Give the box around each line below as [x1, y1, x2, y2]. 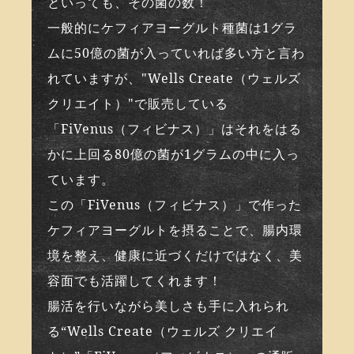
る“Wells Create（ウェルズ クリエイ [47, 322, 279, 341]
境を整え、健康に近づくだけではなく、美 [47, 247, 303, 265]
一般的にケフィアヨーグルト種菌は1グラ [47, 19, 298, 37]
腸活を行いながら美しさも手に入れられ [47, 297, 290, 315]
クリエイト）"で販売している [47, 95, 229, 113]
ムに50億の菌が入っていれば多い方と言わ [47, 44, 306, 62]
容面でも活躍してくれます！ [47, 272, 223, 290]
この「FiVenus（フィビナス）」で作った [47, 196, 303, 214]
